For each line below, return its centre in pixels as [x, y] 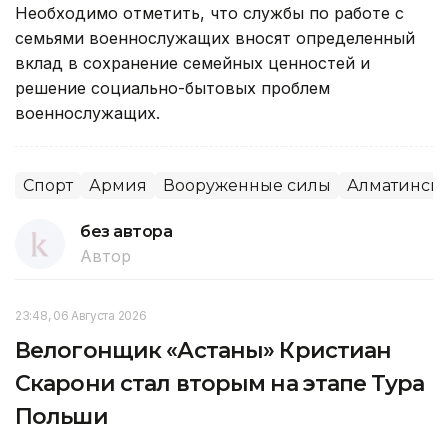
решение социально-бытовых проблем [172, 87]
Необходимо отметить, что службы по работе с [209, 12]
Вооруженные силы [247, 185]
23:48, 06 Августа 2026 [81, 315]
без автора [126, 231]
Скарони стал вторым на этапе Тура [219, 383]
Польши [61, 416]
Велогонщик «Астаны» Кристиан [203, 350]
